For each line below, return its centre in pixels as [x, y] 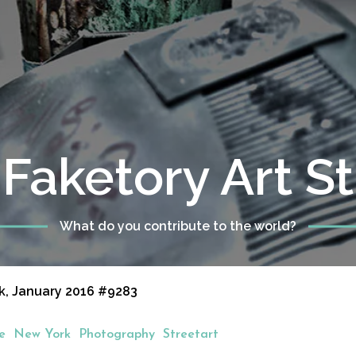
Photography [117, 335]
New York [42, 335]
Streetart [191, 335]
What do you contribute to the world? [178, 226]
